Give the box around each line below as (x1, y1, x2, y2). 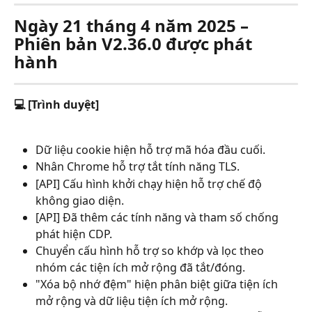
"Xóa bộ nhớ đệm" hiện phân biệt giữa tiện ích (36, 276, 281, 292)
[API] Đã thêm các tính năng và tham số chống (36, 209, 281, 225)
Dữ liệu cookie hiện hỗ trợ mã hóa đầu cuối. (36, 141, 265, 157)
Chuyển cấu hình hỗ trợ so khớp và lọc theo (36, 242, 267, 258)
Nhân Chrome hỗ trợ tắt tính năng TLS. (36, 159, 240, 175)
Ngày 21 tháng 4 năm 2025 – (14, 14, 253, 37)
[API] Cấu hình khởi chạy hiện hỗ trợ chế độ (36, 175, 265, 192)
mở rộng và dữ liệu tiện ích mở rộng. (36, 292, 228, 309)
